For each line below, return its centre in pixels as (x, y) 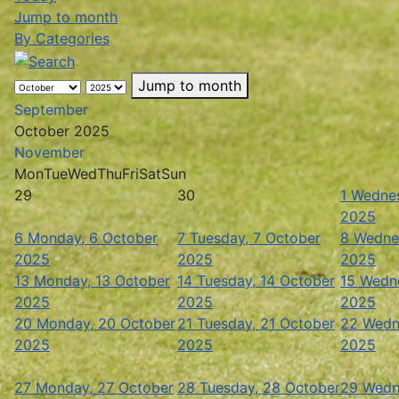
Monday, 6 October (93, 237)
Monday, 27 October (105, 387)
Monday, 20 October (106, 323)
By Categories (62, 38)
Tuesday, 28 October (270, 387)
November (49, 152)
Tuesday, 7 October (255, 237)
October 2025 (62, 130)
